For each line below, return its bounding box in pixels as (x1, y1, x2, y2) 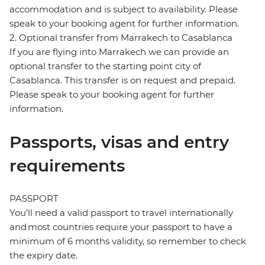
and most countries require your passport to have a (9, 221, 232, 233)
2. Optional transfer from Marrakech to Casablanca (9, 32, 232, 44)
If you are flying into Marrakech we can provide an (9, 46, 229, 58)
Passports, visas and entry (9, 132, 229, 153)
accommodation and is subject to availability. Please (9, 4, 238, 15)
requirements (9, 156, 125, 176)
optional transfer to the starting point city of (9, 60, 201, 72)
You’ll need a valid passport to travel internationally (9, 207, 233, 219)
